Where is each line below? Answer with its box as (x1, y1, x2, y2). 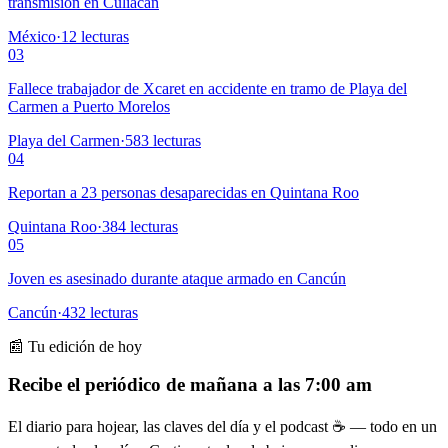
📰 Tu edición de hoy (8, 337, 142, 355)
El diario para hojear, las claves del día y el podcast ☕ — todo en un (8, 417, 437, 435)
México (8, 27, 56, 45)
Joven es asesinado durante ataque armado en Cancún (8, 269, 346, 287)
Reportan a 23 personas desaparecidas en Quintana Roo (8, 183, 359, 201)
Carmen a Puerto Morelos (8, 97, 170, 115)
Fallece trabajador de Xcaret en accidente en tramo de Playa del (8, 79, 407, 97)
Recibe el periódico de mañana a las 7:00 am (8, 374, 372, 396)
